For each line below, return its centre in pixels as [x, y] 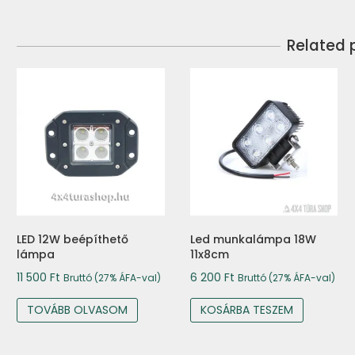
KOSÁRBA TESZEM [246, 310]
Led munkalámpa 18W [253, 240]
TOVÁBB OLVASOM [77, 310]
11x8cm [209, 255]
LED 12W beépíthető [73, 240]
